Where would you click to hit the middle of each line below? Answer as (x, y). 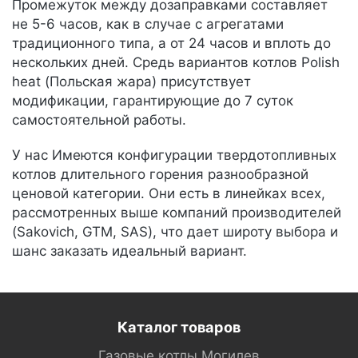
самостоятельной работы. (99, 120)
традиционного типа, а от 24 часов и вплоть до (171, 43)
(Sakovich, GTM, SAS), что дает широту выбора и (175, 232)
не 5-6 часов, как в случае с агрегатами (148, 24)
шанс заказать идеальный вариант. (129, 251)
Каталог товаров (179, 327)
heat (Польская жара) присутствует (131, 82)
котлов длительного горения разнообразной (160, 174)
